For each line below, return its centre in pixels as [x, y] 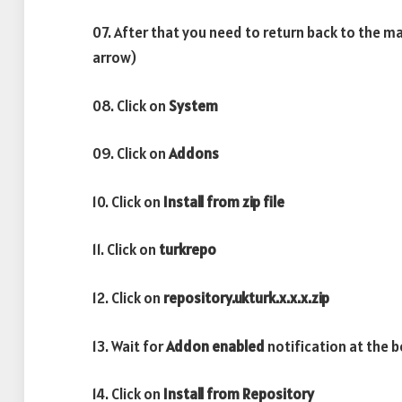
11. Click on [126, 250]
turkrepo [188, 250]
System [193, 105]
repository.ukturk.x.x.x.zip [246, 297]
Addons [194, 154]
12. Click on [128, 297]
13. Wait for [129, 346]
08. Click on [131, 105]
